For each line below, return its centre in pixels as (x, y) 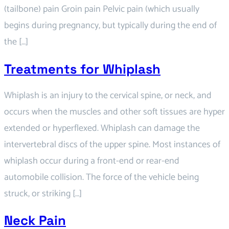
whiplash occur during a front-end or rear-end (92, 161)
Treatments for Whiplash (82, 69)
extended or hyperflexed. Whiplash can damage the (102, 128)
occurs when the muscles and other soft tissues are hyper (114, 112)
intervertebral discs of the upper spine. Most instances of (112, 144)
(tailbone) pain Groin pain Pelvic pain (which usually (102, 9)
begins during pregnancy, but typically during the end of (110, 26)
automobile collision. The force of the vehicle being (101, 177)
